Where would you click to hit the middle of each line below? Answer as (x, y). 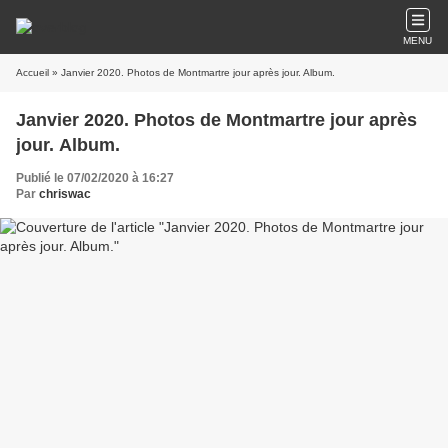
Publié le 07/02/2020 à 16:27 (95, 178)
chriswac (65, 194)
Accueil (32, 72)
